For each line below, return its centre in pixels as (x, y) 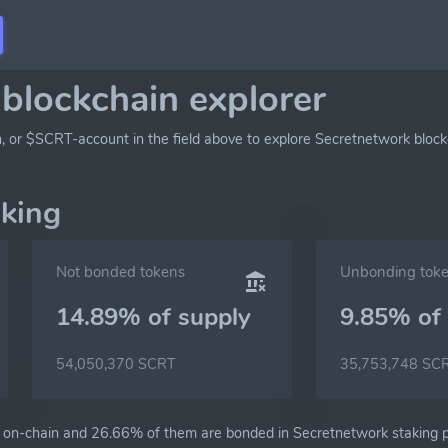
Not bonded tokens (120, 272)
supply (214, 317)
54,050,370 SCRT (116, 364)
